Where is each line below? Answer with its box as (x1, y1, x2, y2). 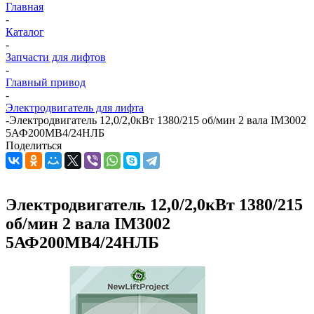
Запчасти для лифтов (6, 51, 106, 63)
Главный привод (6, 76, 86, 88)
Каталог (6, 26, 44, 38)
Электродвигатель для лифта (6, 102, 144, 114)
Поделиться (6, 139, 62, 151)
